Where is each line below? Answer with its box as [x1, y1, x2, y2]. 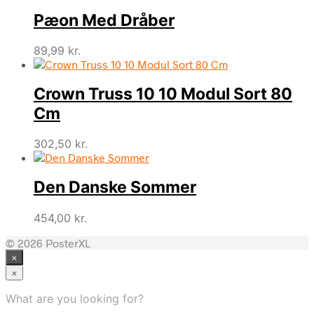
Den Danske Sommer [34, 177, 196, 198]
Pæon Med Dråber [34, 10, 175, 30]
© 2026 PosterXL [6, 235, 90, 250]
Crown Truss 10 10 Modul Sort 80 [34, 84, 292, 104]
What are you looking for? [6, 291, 144, 306]
